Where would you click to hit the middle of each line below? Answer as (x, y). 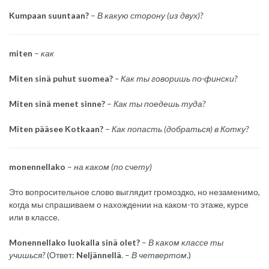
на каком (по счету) (113, 166)
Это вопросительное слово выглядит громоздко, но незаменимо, (134, 192)
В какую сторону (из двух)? (150, 15)
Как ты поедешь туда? (159, 103)
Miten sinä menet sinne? (57, 103)
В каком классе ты (186, 242)
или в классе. (34, 217)
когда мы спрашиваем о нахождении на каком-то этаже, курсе (129, 204)
